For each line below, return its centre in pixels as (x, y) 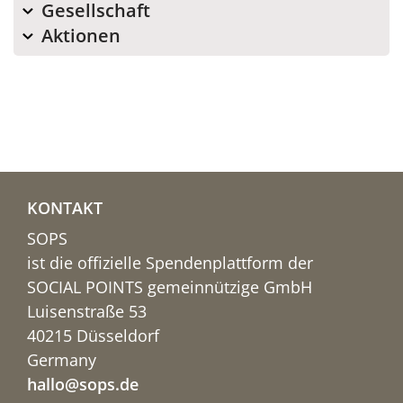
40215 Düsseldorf (93, 336)
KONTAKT (65, 208)
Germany (62, 360)
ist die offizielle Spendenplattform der (170, 263)
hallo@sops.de (83, 385)
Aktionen (81, 36)
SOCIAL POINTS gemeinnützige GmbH (170, 287)
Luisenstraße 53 (87, 312)
